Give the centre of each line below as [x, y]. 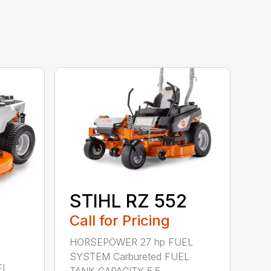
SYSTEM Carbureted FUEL [130, 256]
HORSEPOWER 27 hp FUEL [132, 242]
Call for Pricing [120, 220]
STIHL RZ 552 [129, 201]
